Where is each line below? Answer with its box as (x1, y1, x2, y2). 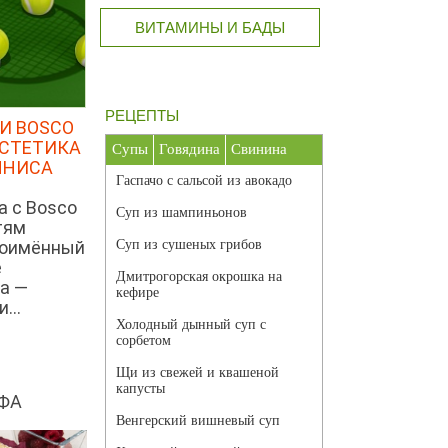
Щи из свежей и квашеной (116, 365, 279, 381)
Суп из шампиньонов (116, 205, 247, 221)
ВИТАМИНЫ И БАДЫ (135, 19, 285, 37)
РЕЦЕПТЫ (105, 107, 179, 125)
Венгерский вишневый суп (116, 413, 280, 429)
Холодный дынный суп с (116, 317, 266, 333)
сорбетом (116, 333, 171, 349)
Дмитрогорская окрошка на (116, 269, 282, 285)
